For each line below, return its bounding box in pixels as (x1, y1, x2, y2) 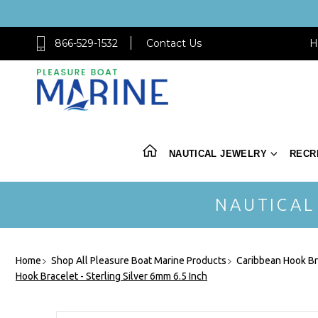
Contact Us (146, 37, 202, 50)
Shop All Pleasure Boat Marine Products (51, 254, 226, 266)
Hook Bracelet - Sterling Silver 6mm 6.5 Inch (16, 270, 207, 282)
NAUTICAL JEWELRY (168, 148, 267, 159)
